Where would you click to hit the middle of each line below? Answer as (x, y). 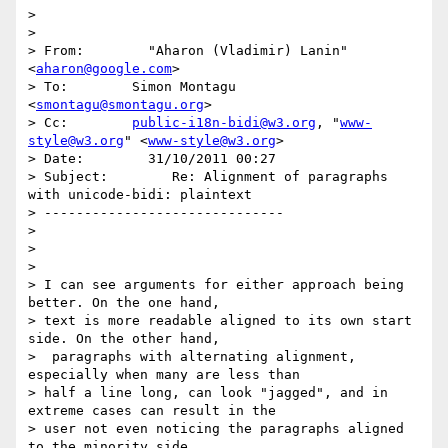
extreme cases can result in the (152, 411)
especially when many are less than (164, 375)
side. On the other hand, (124, 339)
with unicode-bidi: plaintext (140, 195)
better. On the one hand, (124, 303)
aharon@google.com (104, 69)
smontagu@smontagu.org (120, 105)
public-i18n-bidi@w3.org (224, 123)
